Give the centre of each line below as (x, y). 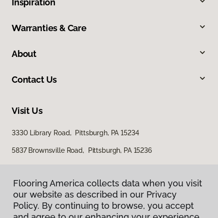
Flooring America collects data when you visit (108, 183)
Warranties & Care (49, 28)
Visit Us (27, 110)
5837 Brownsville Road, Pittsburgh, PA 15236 (82, 150)
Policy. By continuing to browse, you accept (103, 206)
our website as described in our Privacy (95, 194)
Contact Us (35, 79)
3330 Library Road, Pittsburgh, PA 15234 (75, 133)
